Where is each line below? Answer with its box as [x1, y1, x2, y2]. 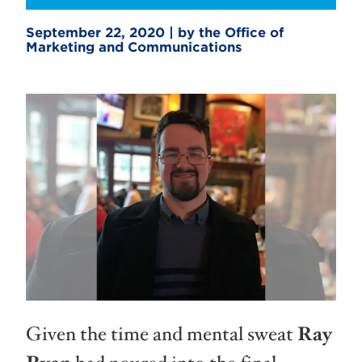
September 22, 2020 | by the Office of [26, 25, 284, 40]
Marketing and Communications [26, 40, 242, 55]
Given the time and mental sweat [26, 321, 297, 347]
